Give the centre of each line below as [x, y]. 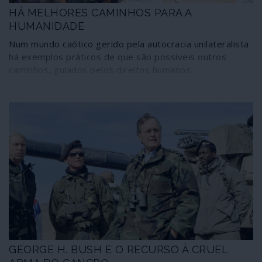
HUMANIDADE [46, 26]
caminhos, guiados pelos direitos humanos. [101, 69]
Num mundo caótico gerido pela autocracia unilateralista [129, 44]
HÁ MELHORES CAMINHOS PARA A [100, 12]
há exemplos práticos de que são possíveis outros [118, 56]
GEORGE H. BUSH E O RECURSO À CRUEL [118, 250]
